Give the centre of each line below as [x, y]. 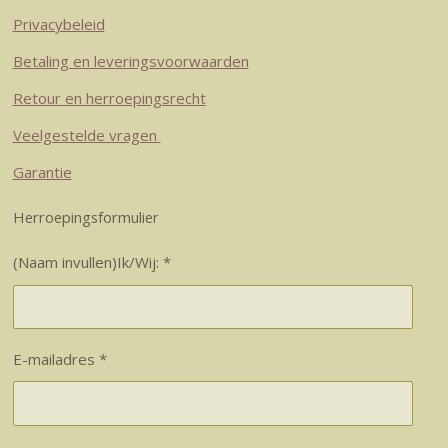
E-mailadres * [59, 359]
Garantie [42, 172]
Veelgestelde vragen [86, 135]
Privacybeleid [58, 24]
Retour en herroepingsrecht [109, 98]
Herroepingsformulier [85, 216]
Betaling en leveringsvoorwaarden [130, 61]
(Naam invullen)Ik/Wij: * [91, 262]
